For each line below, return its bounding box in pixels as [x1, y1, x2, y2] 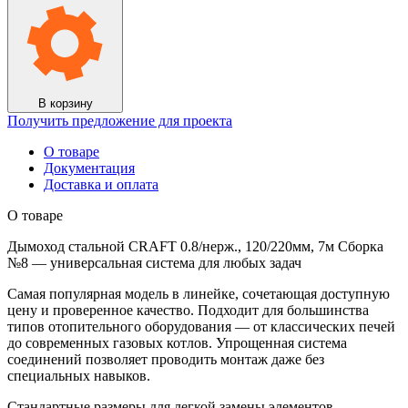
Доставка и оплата [44, 176, 158, 192]
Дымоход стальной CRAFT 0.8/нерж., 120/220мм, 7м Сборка [7, 238, 383, 254]
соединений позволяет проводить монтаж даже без [7, 351, 324, 367]
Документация [44, 159, 135, 176]
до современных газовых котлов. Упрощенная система [7, 334, 347, 351]
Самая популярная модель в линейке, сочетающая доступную [7, 285, 390, 301]
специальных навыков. [7, 367, 150, 383]
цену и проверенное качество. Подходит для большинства [7, 301, 369, 318]
